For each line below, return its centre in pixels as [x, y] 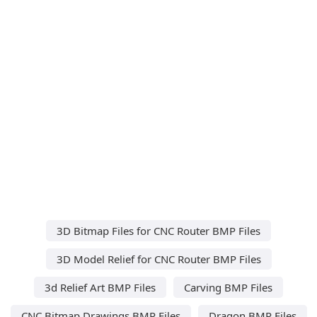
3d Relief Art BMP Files [100, 287]
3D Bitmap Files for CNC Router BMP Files [158, 230]
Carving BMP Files [228, 287]
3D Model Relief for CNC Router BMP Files [158, 259]
